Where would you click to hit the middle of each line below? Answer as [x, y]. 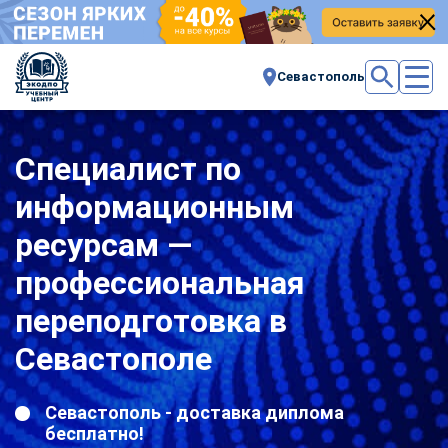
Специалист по [128, 168]
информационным [154, 206]
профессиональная [160, 282]
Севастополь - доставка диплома [194, 412]
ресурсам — [103, 244]
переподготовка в [151, 320]
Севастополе [113, 358]
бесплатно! [94, 433]
